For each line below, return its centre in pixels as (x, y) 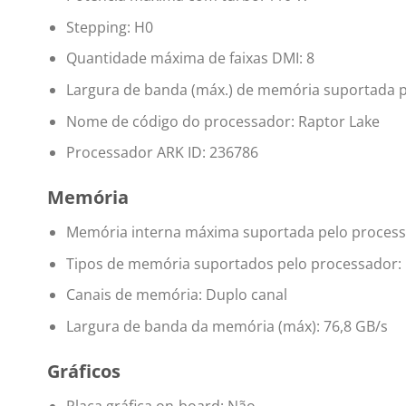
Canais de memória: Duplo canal (176, 295)
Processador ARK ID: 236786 (162, 153)
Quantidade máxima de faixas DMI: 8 (190, 58)
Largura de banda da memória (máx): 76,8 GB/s (227, 326)
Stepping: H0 (109, 27)
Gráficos (84, 371)
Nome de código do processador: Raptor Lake (222, 121)
